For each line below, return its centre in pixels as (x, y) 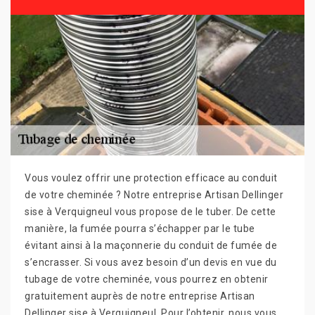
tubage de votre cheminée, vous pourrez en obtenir (147, 279)
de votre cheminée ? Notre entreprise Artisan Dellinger (154, 194)
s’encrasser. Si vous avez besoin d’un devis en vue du (151, 262)
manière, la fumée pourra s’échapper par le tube (140, 228)
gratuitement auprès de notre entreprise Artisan (140, 296)
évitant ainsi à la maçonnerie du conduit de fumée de (151, 245)
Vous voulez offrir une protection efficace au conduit (151, 178)
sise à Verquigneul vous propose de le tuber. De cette (150, 211)
